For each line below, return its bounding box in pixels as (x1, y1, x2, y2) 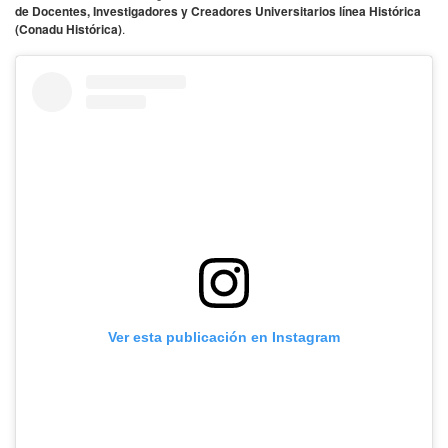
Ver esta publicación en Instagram (108, 328, 340, 345)
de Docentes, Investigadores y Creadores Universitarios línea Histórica (15, 2, 421, 20)
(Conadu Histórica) (15, 20, 122, 38)
